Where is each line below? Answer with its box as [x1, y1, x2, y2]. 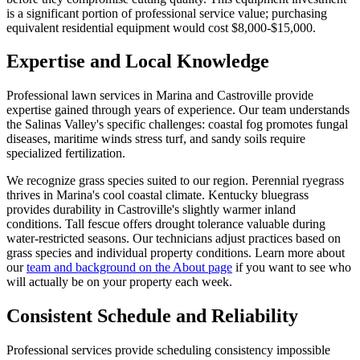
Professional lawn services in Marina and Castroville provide [6, 88, 313, 103]
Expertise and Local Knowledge [6, 51, 269, 72]
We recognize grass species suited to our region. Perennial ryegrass [6, 174, 344, 188]
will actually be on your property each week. [6, 275, 232, 289]
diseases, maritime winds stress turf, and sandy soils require [6, 132, 305, 146]
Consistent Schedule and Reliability [6, 305, 298, 327]
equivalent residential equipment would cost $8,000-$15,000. [6, 20, 316, 35]
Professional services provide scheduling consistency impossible [6, 343, 330, 358]
